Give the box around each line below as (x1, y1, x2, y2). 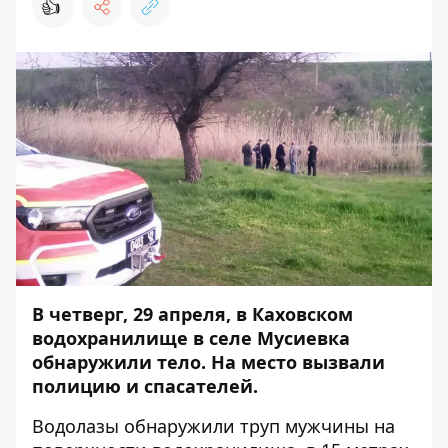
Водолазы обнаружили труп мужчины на (32, 414, 395, 438)
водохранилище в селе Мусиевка (32, 326, 350, 350)
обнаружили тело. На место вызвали (32, 350, 385, 374)
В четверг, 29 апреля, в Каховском (32, 302, 353, 326)
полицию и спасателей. (32, 374, 258, 398)
